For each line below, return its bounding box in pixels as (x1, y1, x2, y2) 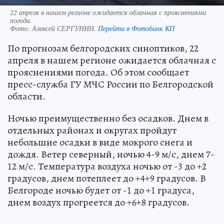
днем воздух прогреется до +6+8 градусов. (7, 195, 189, 209)
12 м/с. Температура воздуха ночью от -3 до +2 (7, 159, 206, 173)
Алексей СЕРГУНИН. (32, 23, 98, 33)
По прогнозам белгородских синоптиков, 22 (7, 41, 198, 55)
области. (7, 89, 45, 103)
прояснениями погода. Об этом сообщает (7, 65, 189, 79)
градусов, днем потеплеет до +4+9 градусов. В (7, 171, 206, 185)
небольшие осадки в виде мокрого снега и (7, 135, 192, 149)
